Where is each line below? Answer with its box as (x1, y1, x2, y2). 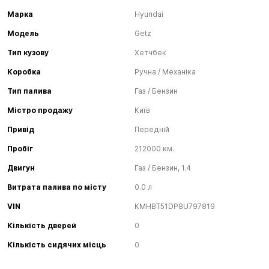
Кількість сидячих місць (7, 240, 106, 249)
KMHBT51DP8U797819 (134, 202, 215, 211)
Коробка (7, 67, 41, 76)
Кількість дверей (7, 221, 76, 230)
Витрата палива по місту (7, 183, 106, 192)
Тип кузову (7, 48, 49, 57)
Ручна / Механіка (134, 67, 196, 76)
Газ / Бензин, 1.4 (134, 163, 191, 172)
